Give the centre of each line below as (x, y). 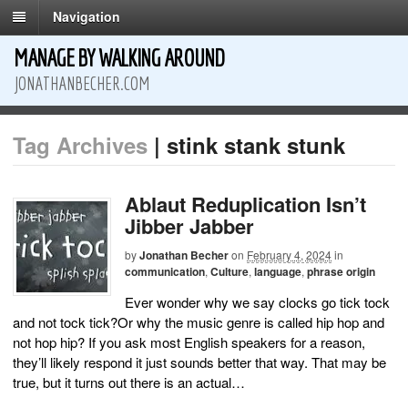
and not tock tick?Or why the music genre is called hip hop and (199, 321)
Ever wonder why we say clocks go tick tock (257, 301)
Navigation (87, 17)
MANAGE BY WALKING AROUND (119, 58)
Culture (229, 272)
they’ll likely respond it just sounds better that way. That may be (199, 362)
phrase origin (341, 272)
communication (165, 272)
